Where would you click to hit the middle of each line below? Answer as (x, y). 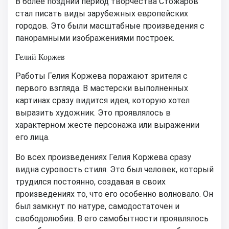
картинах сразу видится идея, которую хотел (102, 100)
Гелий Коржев (40, 57)
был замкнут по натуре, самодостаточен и (97, 206)
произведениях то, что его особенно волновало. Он (114, 194)
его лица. (32, 137)
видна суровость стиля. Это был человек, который (114, 169)
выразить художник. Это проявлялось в (93, 112)
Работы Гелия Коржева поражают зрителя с (101, 76)
